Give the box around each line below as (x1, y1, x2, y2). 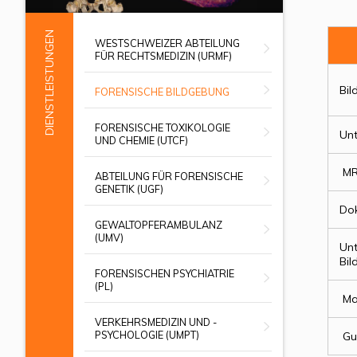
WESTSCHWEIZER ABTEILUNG (94, 36, 240, 49)
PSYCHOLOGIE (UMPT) (94, 328, 199, 341)
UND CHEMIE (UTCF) (94, 133, 188, 147)
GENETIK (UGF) (94, 182, 163, 195)
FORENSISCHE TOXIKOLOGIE (94, 120, 230, 134)
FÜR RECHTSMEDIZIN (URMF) (94, 49, 232, 62)
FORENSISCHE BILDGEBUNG (94, 84, 229, 98)
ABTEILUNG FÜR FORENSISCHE (94, 169, 243, 182)
